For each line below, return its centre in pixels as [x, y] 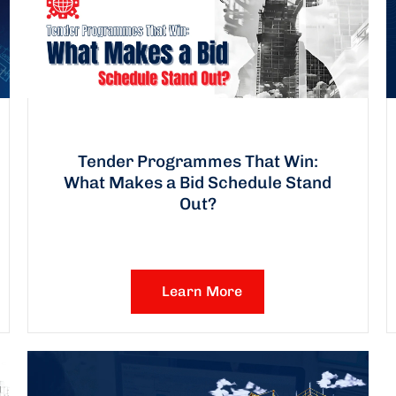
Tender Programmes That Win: [198, 161]
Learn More [202, 291]
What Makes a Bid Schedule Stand [198, 182]
